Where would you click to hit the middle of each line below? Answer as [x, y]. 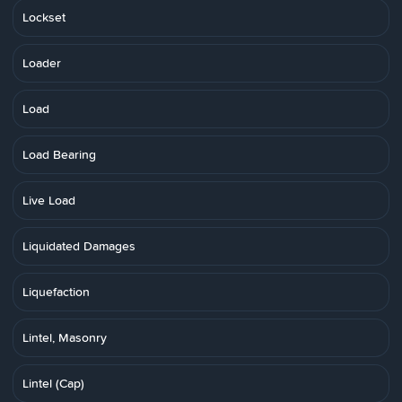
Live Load [49, 200]
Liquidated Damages [79, 246]
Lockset [44, 17]
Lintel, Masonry [65, 337]
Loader [42, 63]
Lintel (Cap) [53, 383]
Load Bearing [59, 154]
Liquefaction [56, 292]
